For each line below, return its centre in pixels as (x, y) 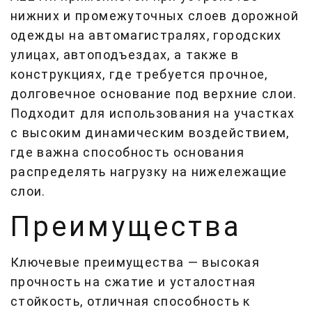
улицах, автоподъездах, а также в (125, 55)
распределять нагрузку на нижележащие (149, 172)
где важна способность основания (127, 152)
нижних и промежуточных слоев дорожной (155, 16)
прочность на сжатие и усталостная (133, 282)
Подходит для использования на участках (153, 113)
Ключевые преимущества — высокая (135, 262)
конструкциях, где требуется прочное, (139, 74)
